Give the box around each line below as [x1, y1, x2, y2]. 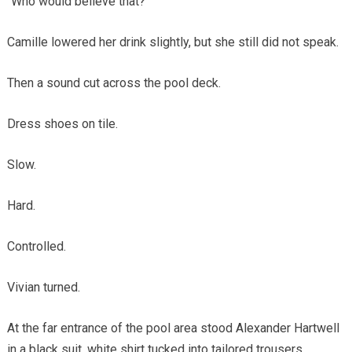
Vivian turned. [6, 279, 80, 295]
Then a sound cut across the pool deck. [6, 75, 221, 90]
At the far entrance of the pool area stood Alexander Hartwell [6, 320, 339, 335]
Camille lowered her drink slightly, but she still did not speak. [6, 34, 339, 49]
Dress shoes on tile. [6, 115, 118, 131]
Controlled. [6, 238, 66, 254]
